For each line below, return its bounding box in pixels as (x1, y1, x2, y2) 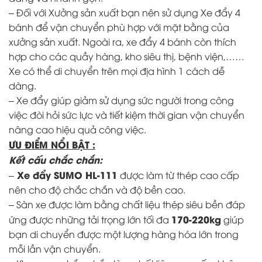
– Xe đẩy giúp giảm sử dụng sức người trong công (9, 94, 234, 107)
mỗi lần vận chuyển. (9, 242, 101, 256)
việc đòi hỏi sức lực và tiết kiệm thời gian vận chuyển (9, 108, 244, 122)
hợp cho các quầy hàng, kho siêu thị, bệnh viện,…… (9, 50, 244, 63)
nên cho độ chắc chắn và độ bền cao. (9, 183, 185, 196)
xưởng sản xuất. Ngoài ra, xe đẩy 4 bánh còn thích (9, 35, 236, 49)
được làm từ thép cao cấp (118, 168, 239, 182)
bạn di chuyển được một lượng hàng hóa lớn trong (9, 227, 239, 241)
